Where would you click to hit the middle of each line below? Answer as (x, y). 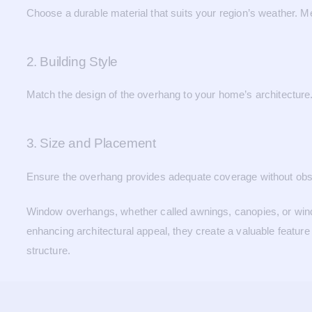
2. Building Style (72, 61)
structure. (48, 250)
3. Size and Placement (91, 143)
